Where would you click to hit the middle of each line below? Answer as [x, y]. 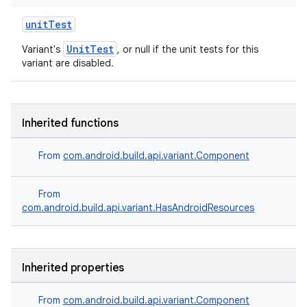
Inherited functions [70, 123]
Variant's [42, 49]
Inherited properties [73, 268]
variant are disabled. [68, 63]
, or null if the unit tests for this [188, 49]
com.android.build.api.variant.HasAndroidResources [138, 208]
